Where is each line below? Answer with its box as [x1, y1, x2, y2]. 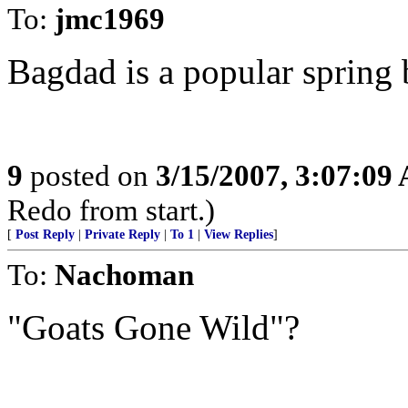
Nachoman [55, 258, 194, 291]
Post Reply [15, 228, 75, 241]
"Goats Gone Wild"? [7, 308, 300, 347]
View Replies [204, 228, 273, 241]
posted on [23, 158, 156, 192]
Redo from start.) [7, 193, 215, 227]
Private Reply [85, 228, 160, 241]
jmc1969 [55, 2, 165, 36]
